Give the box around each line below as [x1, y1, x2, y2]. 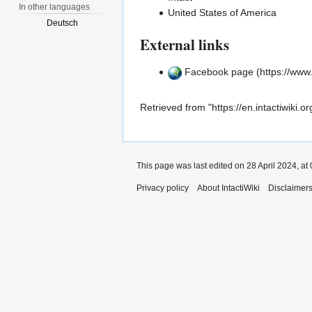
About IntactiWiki [197, 182, 260, 193]
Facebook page [185, 66, 253, 78]
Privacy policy [136, 182, 189, 193]
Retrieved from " [140, 101, 212, 113]
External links [140, 34, 229, 56]
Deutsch [47, 18, 79, 29]
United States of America [168, 7, 276, 19]
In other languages [19, 1, 91, 12]
